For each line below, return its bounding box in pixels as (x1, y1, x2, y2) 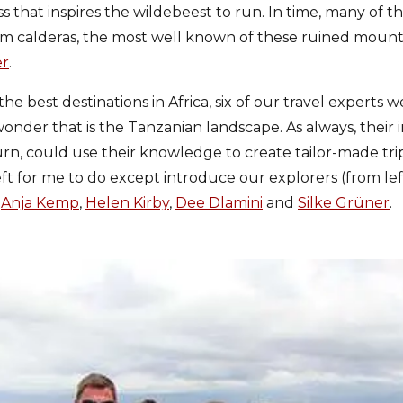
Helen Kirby (85, 193, 169, 211)
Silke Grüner (298, 193, 390, 211)
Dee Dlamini (175, 193, 263, 211)
